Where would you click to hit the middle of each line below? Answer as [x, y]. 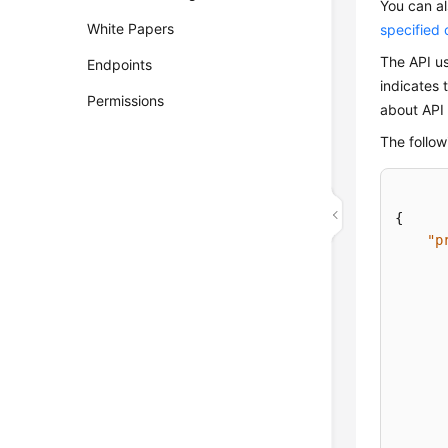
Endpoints [120, 64]
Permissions [126, 100]
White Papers [131, 28]
